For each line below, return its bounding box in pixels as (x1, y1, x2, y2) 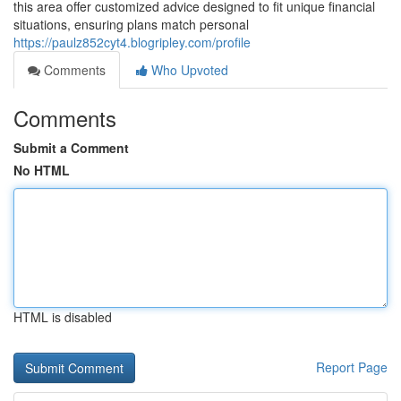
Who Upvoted (148, 61, 228, 79)
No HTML (13, 161, 70, 179)
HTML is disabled (13, 308, 112, 326)
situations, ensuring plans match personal (13, 15, 249, 33)
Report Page (316, 358, 388, 376)
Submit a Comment (13, 139, 129, 157)
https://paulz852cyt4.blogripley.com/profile (13, 33, 251, 51)
